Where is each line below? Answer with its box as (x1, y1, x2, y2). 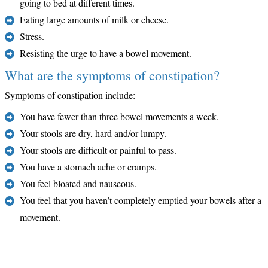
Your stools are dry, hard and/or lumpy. (20, 126, 166, 139)
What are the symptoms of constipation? (5, 66, 220, 84)
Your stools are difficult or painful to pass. (20, 143, 176, 156)
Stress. (20, 29, 44, 42)
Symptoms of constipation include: (5, 88, 135, 101)
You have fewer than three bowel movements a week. (20, 109, 219, 123)
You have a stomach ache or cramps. (20, 160, 157, 173)
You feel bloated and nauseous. (20, 176, 136, 190)
